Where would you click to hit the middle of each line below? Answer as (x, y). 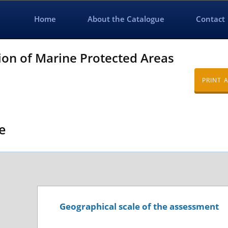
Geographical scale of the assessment (139, 206)
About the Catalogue (126, 19)
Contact (210, 19)
